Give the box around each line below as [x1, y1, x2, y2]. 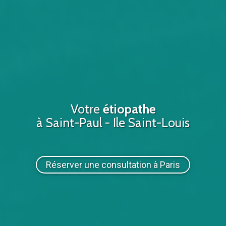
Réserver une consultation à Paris [46, 159, 180, 170]
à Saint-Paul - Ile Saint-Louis [36, 115, 190, 130]
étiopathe [102, 101, 156, 117]
